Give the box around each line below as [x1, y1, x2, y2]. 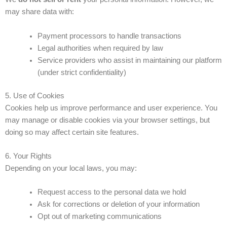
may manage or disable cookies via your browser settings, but [5, 116, 210, 124]
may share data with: [5, 8, 74, 16]
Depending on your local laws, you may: [5, 164, 137, 172]
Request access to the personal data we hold [37, 188, 186, 197]
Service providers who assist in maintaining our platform [37, 56, 222, 64]
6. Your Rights [5, 152, 52, 160]
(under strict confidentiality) [37, 68, 126, 77]
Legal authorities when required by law [37, 44, 163, 52]
